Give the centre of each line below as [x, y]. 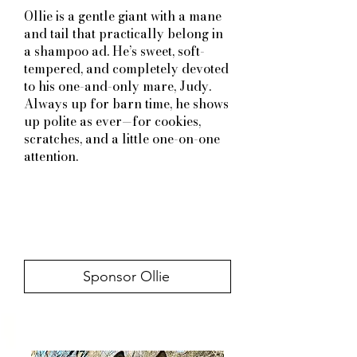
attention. [51, 156]
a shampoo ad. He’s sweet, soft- [114, 51]
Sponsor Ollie [126, 277]
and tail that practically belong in [124, 33]
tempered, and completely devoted [126, 69]
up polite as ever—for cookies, [112, 121]
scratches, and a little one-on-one [122, 139]
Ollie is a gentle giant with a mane [123, 16]
